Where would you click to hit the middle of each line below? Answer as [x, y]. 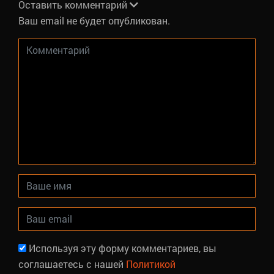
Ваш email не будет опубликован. [94, 20]
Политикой [151, 264]
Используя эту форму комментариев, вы [123, 248]
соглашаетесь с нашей [72, 264]
